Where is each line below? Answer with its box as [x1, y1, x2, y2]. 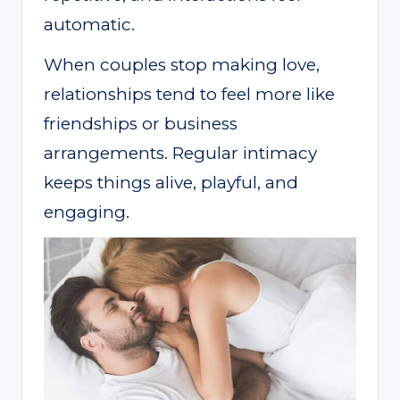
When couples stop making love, [44, 54, 320, 76]
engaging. [44, 202, 129, 223]
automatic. [44, 14, 135, 36]
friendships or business [44, 113, 237, 135]
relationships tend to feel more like [44, 84, 335, 105]
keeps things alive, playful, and [44, 172, 298, 194]
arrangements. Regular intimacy [44, 143, 317, 164]
